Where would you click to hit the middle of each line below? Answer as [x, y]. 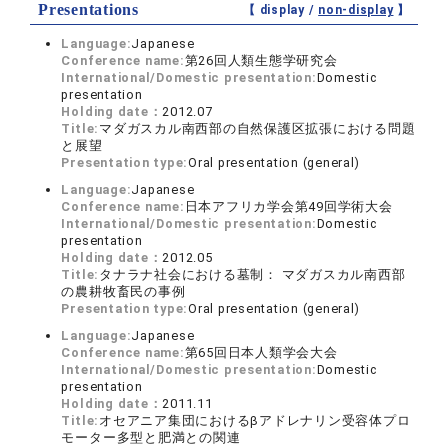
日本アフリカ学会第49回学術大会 [288, 206]
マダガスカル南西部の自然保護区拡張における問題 [257, 128]
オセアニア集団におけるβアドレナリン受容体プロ [255, 420]
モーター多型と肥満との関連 [151, 437]
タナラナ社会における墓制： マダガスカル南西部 [252, 274]
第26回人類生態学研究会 [261, 60]
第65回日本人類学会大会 [261, 352]
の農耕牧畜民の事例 [123, 291]
